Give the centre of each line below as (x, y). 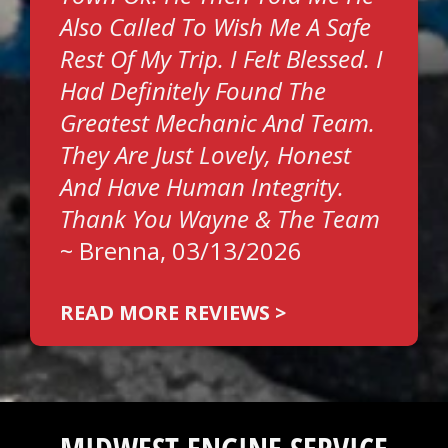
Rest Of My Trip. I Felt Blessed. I (221, 58)
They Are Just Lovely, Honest (205, 154)
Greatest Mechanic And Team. (217, 122)
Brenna (119, 250)
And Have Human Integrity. (202, 186)
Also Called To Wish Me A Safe (215, 26)
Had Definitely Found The (193, 90)
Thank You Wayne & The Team (220, 218)
